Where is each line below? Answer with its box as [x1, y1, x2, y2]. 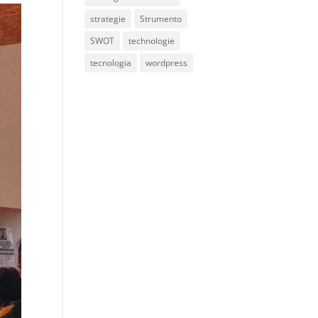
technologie [128, 35, 175, 47]
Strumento [140, 13, 182, 25]
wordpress [146, 57, 188, 69]
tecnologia [90, 57, 132, 69]
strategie [90, 13, 126, 25]
